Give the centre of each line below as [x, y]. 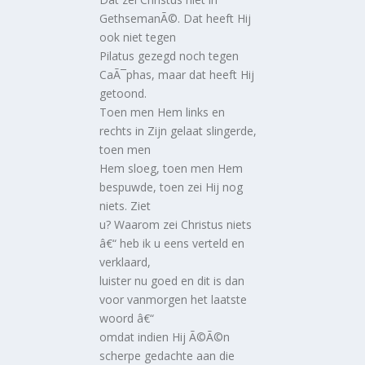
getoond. [123, 94]
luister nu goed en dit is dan [172, 281]
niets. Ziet [125, 206]
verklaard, [125, 262]
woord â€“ [127, 319]
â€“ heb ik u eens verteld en [172, 244]
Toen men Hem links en [163, 112]
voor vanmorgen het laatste [174, 300]
